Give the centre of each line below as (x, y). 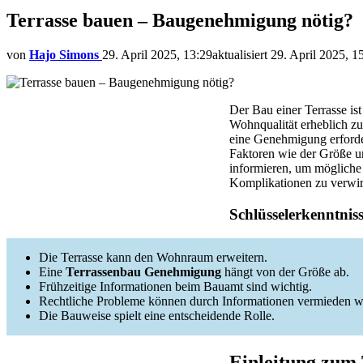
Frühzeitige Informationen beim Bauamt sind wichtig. (175, 287)
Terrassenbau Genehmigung (143, 272)
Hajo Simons (64, 54)
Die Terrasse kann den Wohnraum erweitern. (153, 258)
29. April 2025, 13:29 (157, 54)
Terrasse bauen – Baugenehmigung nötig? (180, 20)
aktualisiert (241, 54)
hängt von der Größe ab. (285, 272)
